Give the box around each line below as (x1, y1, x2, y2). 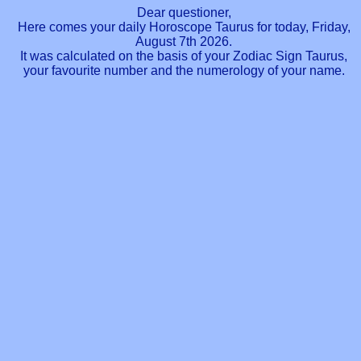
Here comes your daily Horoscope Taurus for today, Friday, (17, 20, 351, 35)
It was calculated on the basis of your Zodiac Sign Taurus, (20, 49, 347, 64)
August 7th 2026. (135, 35, 232, 49)
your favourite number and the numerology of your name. (23, 64, 345, 78)
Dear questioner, (136, 6, 231, 20)
